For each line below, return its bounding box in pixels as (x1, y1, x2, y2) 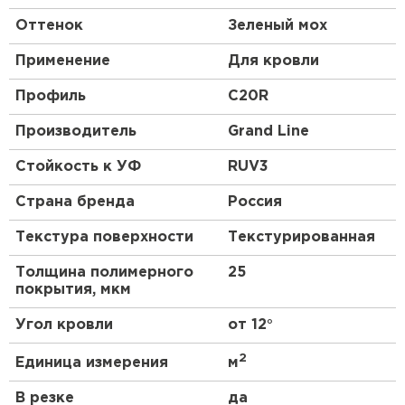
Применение (15, 54, 110, 69)
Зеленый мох (228, 19, 327, 33)
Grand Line (228, 125, 309, 139)
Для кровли (228, 54, 319, 69)
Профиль (15, 89, 86, 104)
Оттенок (15, 19, 83, 33)
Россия (228, 195, 282, 210)
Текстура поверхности (15, 231, 193, 245)
